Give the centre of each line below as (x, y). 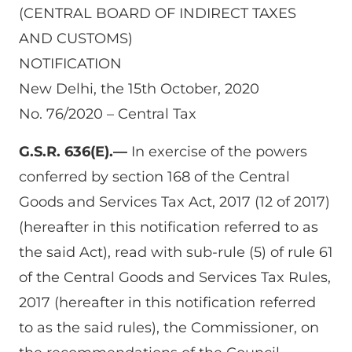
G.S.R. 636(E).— (75, 152)
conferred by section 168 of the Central (154, 177)
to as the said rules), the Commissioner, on (169, 328)
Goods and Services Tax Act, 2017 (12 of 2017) (174, 202)
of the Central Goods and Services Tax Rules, (175, 278)
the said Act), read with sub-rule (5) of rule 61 (176, 253)
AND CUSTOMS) (76, 39)
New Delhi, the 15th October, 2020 (139, 89)
